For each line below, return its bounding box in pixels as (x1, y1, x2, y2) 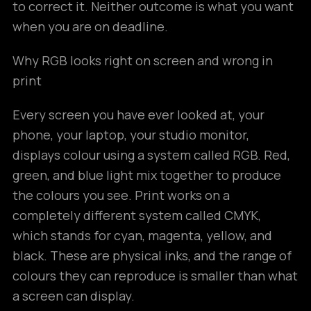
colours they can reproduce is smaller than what (12, 267, 298, 284)
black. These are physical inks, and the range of (12, 247, 292, 264)
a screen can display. (12, 287, 135, 304)
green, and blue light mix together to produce (12, 167, 281, 183)
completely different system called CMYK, (12, 207, 261, 224)
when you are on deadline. (12, 18, 168, 35)
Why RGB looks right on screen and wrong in (12, 52, 273, 69)
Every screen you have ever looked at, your (12, 106, 264, 123)
